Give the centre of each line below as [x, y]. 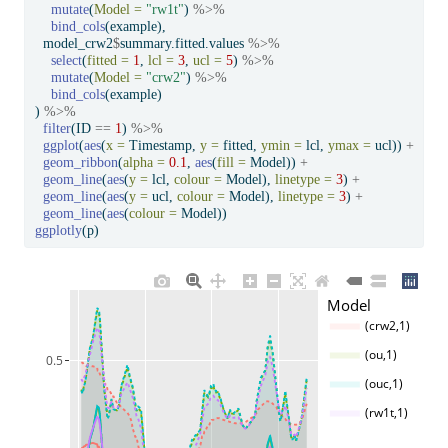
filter [56, 129]
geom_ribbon [80, 163]
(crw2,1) [387, 325]
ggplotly [58, 231]
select [66, 61]
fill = [231, 163]
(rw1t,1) [386, 412]
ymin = [281, 146]
